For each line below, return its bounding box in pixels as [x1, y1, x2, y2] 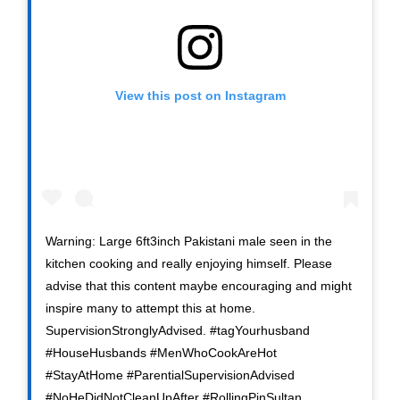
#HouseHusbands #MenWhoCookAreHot [46, 346, 277, 361]
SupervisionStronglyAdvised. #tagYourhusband [46, 323, 310, 338]
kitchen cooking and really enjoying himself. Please [46, 256, 332, 271]
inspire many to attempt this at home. [46, 301, 255, 316]
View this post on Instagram [114, 88, 286, 104]
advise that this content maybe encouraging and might [46, 279, 352, 294]
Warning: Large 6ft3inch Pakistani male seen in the [46, 234, 332, 249]
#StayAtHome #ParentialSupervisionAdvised [46, 368, 295, 383]
